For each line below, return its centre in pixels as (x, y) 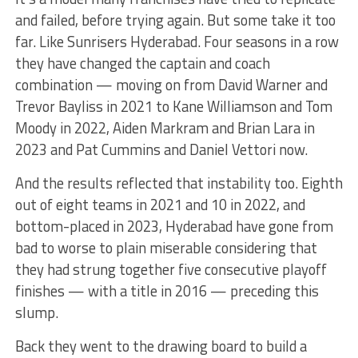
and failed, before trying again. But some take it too (175, 20)
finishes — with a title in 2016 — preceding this (167, 291)
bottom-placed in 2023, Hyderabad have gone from (174, 226)
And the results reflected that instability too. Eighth (179, 183)
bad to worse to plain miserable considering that (166, 248)
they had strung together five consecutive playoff (171, 269)
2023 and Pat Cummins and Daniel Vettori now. (161, 149)
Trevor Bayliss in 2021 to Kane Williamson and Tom (173, 106)
